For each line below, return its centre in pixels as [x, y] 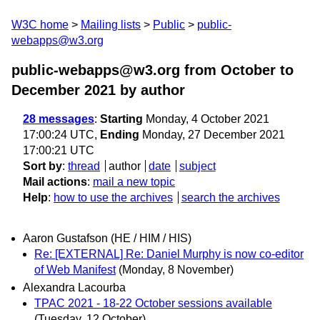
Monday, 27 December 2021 [212, 135]
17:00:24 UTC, [61, 135]
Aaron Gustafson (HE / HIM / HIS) [107, 239]
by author [150, 90]
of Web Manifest [75, 270]
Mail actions [55, 182]
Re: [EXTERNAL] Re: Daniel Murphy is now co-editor [169, 254]
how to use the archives [113, 197]
